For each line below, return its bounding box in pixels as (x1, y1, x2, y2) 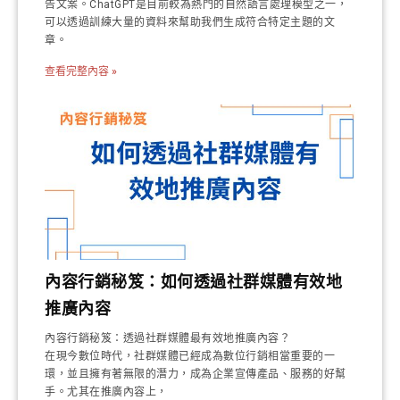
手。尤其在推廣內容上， (45, 386, 168, 398)
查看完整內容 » (45, 65, 117, 78)
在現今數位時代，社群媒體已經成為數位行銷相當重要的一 (45, 350, 335, 362)
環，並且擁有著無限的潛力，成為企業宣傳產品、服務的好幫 (45, 368, 346, 380)
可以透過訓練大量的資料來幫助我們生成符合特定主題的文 (45, 16, 335, 29)
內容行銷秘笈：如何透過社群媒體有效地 (45, 272, 342, 291)
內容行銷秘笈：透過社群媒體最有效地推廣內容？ (45, 332, 290, 345)
